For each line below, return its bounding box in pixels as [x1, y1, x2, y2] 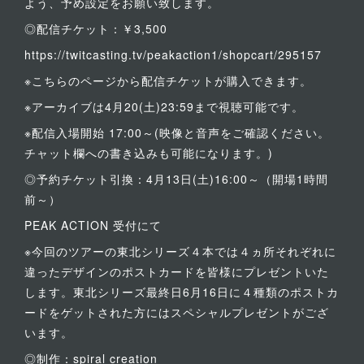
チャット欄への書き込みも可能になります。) [24, 145, 273, 161]
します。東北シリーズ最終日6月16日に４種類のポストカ [24, 284, 339, 300]
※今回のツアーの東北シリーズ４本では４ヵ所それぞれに [24, 243, 336, 259]
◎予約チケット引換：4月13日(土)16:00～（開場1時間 [24, 171, 328, 187]
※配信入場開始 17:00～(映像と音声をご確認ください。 [24, 124, 330, 141]
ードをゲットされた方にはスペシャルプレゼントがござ [24, 304, 329, 320]
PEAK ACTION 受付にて [24, 217, 162, 233]
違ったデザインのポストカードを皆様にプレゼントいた [24, 263, 329, 279]
